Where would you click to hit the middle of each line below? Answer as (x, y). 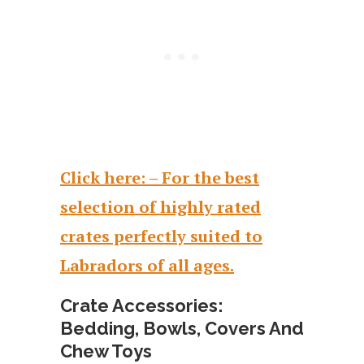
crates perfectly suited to (161, 236)
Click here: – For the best (160, 177)
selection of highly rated (160, 206)
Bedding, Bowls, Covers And (182, 328)
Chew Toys (106, 351)
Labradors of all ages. (147, 265)
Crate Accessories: (142, 305)
